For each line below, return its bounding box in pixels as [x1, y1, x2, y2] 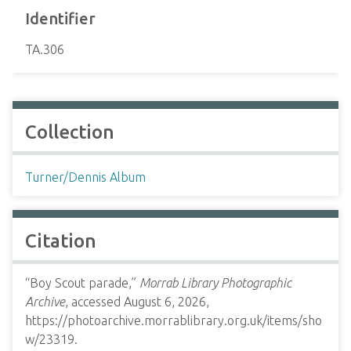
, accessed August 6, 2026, [65, 295, 209, 309]
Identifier [25, 9, 96, 27]
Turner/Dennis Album [25, 170, 146, 184]
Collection [25, 121, 114, 143]
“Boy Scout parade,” [25, 276, 139, 290]
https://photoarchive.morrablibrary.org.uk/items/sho [25, 313, 322, 327]
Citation [25, 230, 96, 251]
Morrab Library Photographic [139, 276, 291, 290]
